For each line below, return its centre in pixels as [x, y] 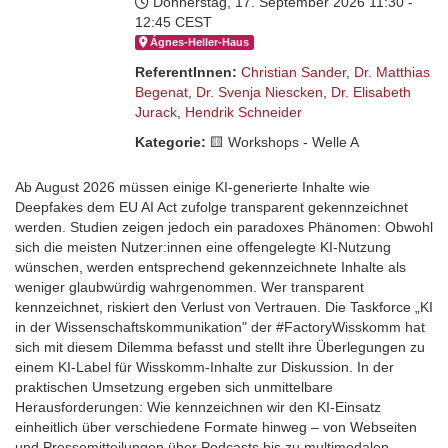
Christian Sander [293, 72]
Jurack [156, 112]
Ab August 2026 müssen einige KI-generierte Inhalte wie [192, 187]
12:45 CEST [173, 22]
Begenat [161, 92]
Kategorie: [170, 142]
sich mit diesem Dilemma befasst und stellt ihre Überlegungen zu [220, 347]
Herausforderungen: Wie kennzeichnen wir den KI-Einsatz [198, 407]
